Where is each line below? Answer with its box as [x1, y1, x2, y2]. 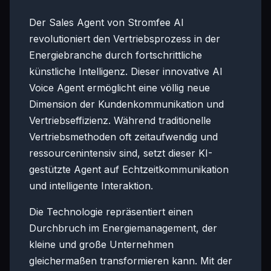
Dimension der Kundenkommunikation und [29, 98, 224, 110]
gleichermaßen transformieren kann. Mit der [29, 255, 232, 267]
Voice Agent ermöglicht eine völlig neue [29, 82, 210, 94]
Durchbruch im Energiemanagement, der [29, 222, 217, 234]
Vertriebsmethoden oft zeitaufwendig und [29, 131, 218, 143]
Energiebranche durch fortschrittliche [29, 49, 202, 61]
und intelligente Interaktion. [29, 180, 153, 192]
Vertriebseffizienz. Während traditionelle [29, 114, 211, 126]
